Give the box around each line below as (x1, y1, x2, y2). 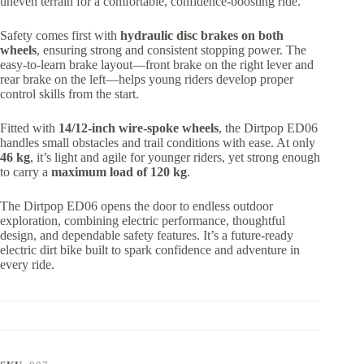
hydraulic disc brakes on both (120, 28, 284, 42)
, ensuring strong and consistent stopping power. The (37, 42, 306, 57)
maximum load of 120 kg (51, 164, 187, 179)
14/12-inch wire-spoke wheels (58, 120, 219, 135)
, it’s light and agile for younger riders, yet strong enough (30, 149, 320, 164)
